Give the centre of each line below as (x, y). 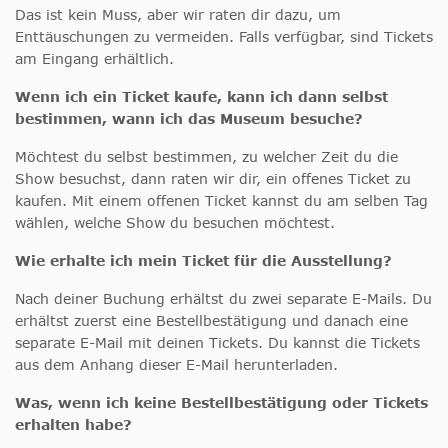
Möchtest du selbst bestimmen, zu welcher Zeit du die (206, 156)
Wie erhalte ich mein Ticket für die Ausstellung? (203, 260)
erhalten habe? (73, 424)
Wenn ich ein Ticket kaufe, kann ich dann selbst (201, 96)
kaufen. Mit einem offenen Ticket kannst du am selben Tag (221, 200)
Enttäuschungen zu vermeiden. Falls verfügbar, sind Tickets (224, 36)
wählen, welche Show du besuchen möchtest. (175, 222)
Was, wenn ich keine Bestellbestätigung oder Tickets (221, 402)
